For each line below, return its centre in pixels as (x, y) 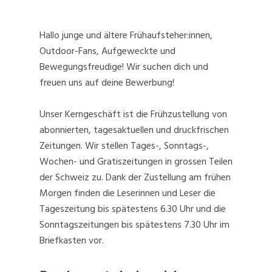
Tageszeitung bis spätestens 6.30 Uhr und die (133, 209)
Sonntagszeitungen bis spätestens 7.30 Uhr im (134, 225)
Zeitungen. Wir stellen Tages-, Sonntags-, (124, 146)
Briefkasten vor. (72, 241)
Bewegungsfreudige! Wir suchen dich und (124, 67)
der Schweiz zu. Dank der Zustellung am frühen (135, 178)
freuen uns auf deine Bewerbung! (107, 83)
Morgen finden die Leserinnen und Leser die (127, 193)
